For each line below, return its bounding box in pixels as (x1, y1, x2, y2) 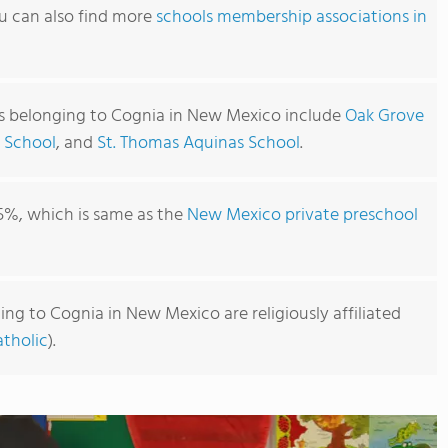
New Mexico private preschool (187, 201, 418, 230)
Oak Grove (345, 102, 424, 131)
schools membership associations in (156, 3, 427, 32)
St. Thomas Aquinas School (97, 129, 300, 158)
